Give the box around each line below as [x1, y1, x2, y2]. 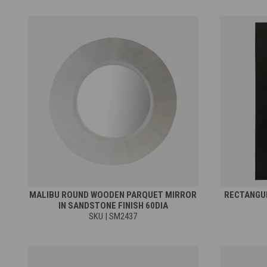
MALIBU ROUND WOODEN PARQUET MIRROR [29, 189, 197, 200]
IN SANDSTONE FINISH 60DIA [58, 200, 168, 211]
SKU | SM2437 [89, 210, 138, 222]
